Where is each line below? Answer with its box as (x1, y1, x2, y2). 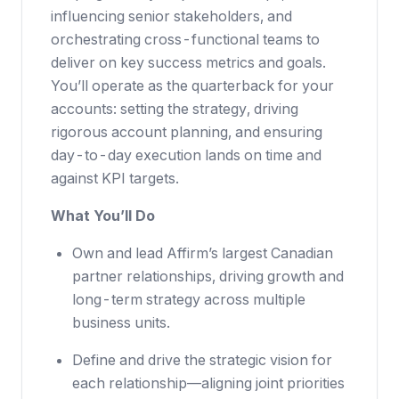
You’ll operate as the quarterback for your (51, 77, 334, 94)
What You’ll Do (51, 207, 155, 224)
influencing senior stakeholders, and (51, 7, 292, 25)
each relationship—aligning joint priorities (72, 374, 345, 392)
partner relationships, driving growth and (72, 267, 344, 285)
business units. (72, 313, 170, 331)
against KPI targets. (51, 169, 179, 187)
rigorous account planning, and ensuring (51, 123, 322, 141)
